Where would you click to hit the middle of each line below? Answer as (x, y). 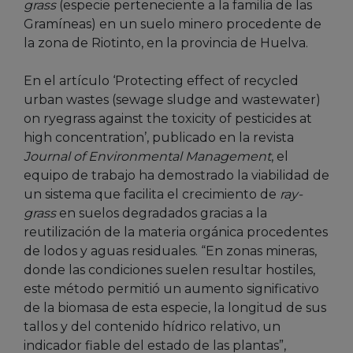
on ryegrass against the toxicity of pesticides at (168, 119)
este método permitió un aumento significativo (171, 289)
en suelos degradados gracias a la (162, 214)
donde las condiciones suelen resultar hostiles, (169, 270)
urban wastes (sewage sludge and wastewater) (172, 100)
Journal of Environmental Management (147, 157)
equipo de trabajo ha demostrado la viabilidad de (176, 176)
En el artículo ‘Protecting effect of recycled (161, 81)
